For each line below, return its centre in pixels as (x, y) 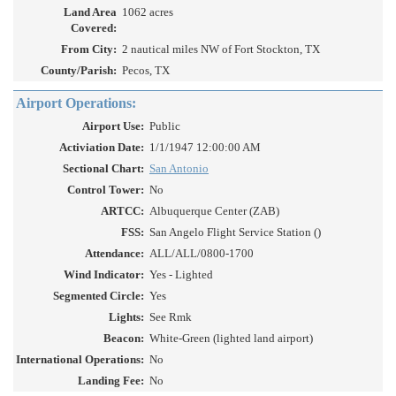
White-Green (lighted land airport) (231, 339)
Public (165, 126)
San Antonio (179, 169)
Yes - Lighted (181, 275)
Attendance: (114, 254)
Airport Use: (113, 126)
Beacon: (124, 339)
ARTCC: (122, 211)
